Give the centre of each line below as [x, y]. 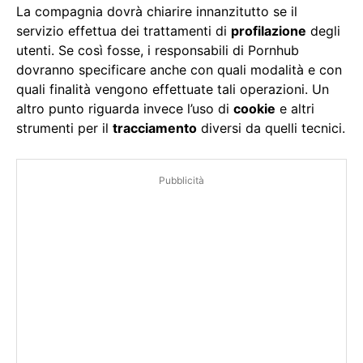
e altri [295, 109]
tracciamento [155, 128]
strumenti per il [64, 128]
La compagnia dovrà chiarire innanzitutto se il [157, 12]
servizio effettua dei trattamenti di [124, 31]
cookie [254, 109]
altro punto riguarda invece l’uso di [125, 109]
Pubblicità [181, 181]
